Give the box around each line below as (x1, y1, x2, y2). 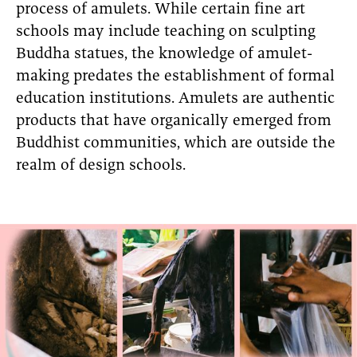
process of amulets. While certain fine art (16, 2, 305, 19)
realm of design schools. (16, 158, 186, 175)
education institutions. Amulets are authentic (16, 91, 335, 108)
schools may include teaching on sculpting (16, 24, 316, 41)
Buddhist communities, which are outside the (16, 135, 335, 153)
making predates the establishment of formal (16, 69, 335, 86)
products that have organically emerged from (16, 113, 331, 131)
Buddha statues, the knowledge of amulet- (16, 46, 312, 64)
